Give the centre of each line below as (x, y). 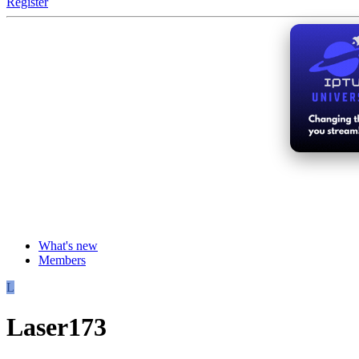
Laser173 (56, 327)
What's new (68, 246)
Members (62, 260)
